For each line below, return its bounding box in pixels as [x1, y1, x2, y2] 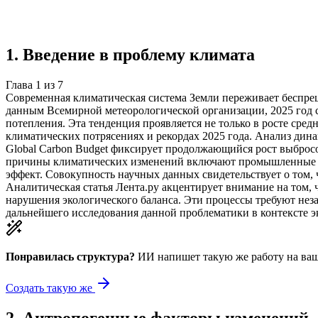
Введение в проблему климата [23, 45, 255, 64]
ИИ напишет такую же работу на [135, 250, 301, 263]
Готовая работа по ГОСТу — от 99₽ [112, 24, 285, 37]
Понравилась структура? [6, 250, 135, 263]
